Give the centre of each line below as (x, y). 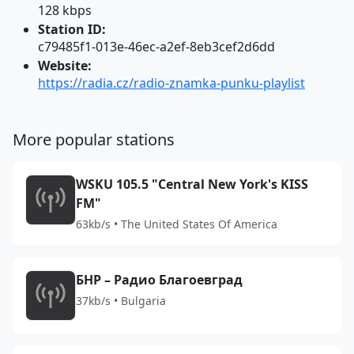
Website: (65, 66)
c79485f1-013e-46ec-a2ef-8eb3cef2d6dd (156, 47)
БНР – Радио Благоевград (159, 280)
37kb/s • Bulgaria (121, 301)
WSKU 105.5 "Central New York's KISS (192, 184)
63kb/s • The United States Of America (177, 224)
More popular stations (94, 139)
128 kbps (65, 10)
